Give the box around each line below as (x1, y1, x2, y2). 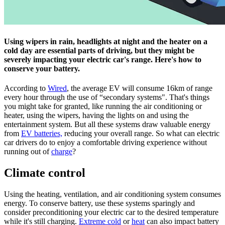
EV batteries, (21, 129, 62, 138)
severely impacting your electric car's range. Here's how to (4, 55, 201, 64)
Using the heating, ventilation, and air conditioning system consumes (4, 190, 221, 199)
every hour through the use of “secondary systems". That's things (4, 93, 209, 102)
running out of (4, 147, 51, 156)
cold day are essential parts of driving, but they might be (4, 46, 194, 55)
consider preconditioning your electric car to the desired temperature (4, 208, 218, 217)
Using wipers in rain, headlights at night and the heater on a (4, 37, 207, 46)
